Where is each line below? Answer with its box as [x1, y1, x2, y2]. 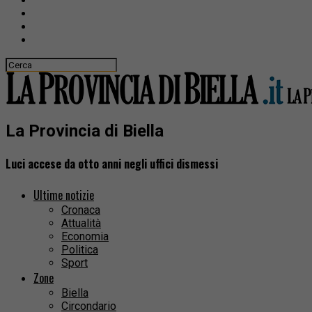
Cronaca [61, 203, 100, 217]
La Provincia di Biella [6, 120, 164, 141]
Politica [61, 243, 98, 257]
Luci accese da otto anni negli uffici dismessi [6, 155, 218, 173]
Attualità [61, 217, 101, 231]
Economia [61, 230, 109, 244]
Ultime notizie [33, 187, 94, 204]
